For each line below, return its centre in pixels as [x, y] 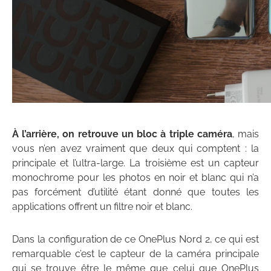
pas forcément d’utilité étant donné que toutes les [135, 192]
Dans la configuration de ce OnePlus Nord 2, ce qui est [135, 240]
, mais [246, 134]
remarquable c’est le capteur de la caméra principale [135, 254]
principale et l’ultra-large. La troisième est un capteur [135, 163]
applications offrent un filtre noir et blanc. [102, 207]
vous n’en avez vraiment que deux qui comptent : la [135, 149]
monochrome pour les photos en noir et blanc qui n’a [135, 178]
